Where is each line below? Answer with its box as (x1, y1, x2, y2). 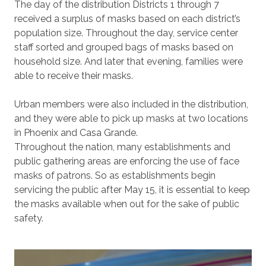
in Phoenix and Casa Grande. (14, 127, 138, 138)
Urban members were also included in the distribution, (14, 99, 248, 110)
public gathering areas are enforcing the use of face (14, 156, 239, 167)
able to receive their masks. (14, 70, 133, 81)
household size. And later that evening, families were (14, 56, 243, 67)
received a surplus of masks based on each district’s (14, 13, 240, 24)
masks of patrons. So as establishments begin (14, 170, 216, 181)
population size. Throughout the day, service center (14, 27, 238, 39)
